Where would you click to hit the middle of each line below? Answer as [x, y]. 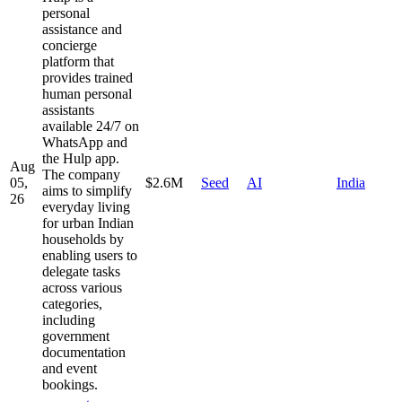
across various [82, 287]
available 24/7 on [91, 126]
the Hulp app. [81, 158]
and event [70, 368]
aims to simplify [87, 190]
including [69, 319]
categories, [72, 303]
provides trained [87, 77]
